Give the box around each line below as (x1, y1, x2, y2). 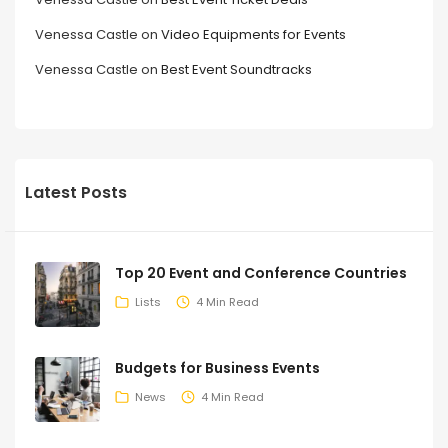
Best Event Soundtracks (161, 60, 312, 79)
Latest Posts (25, 181, 127, 204)
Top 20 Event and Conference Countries (115, 263, 407, 283)
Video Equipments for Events (161, 25, 346, 44)
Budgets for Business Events (115, 358, 320, 378)
